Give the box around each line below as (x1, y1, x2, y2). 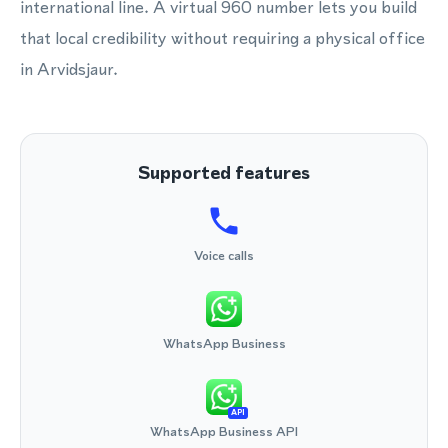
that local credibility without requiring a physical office (20, 26, 425, 50)
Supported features (138, 160, 310, 185)
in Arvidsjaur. (20, 57, 118, 81)
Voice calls (194, 247, 254, 264)
